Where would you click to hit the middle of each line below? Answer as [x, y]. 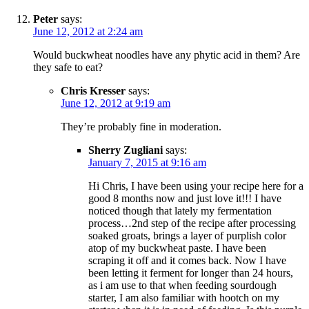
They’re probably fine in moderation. [141, 127]
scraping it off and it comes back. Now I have [187, 261]
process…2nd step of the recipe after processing [192, 223]
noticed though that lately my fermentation [180, 211]
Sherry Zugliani [126, 150]
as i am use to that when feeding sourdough [182, 286]
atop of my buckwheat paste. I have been [177, 248]
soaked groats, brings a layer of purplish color [187, 236]
